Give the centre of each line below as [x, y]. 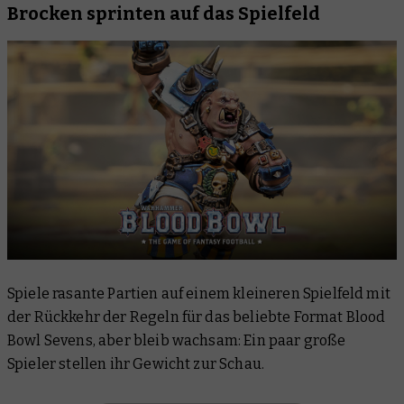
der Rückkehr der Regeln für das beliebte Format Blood [197, 317]
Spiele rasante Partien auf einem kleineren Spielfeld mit [199, 294]
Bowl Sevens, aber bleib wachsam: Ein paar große [177, 341]
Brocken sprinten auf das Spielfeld [164, 13]
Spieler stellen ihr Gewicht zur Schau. [136, 364]
